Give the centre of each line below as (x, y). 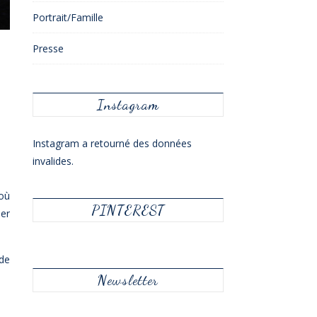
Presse (48, 48)
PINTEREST (128, 210)
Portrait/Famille (68, 17)
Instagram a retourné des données (112, 143)
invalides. (53, 161)
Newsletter (128, 280)
